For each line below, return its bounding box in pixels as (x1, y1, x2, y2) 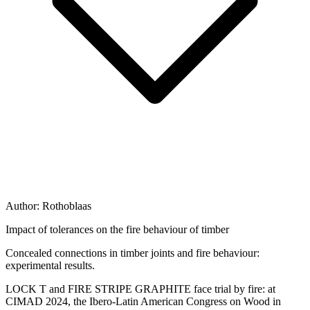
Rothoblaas (42, 199, 91, 212)
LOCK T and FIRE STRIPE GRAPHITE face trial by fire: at (6, 282, 275, 295)
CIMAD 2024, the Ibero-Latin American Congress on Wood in (6, 295, 281, 307)
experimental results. (6, 259, 95, 271)
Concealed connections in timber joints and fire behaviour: (6, 246, 259, 259)
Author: (6, 199, 42, 212)
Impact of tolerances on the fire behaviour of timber (6, 223, 229, 235)
